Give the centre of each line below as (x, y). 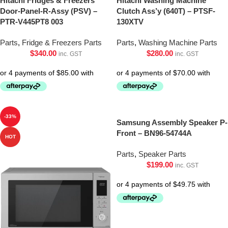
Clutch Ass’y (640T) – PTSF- (166, 11)
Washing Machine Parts (178, 42)
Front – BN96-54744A (154, 133)
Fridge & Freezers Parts (62, 42)
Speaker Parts (162, 154)
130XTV (130, 21)
